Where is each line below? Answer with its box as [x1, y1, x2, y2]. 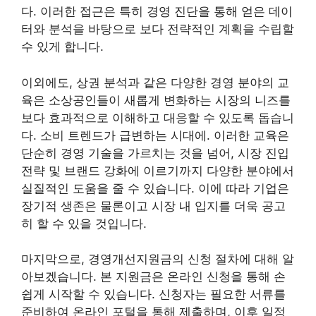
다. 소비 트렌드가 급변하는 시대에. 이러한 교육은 [21, 128, 289, 142]
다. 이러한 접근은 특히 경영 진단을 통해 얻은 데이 [21, 4, 293, 18]
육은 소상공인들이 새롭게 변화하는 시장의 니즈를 [21, 92, 291, 107]
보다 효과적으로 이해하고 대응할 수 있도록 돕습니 [21, 110, 294, 125]
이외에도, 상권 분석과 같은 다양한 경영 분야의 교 [21, 75, 289, 90]
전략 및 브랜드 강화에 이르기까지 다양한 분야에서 [21, 163, 294, 178]
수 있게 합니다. [21, 39, 104, 54]
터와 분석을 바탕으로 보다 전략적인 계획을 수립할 [21, 22, 294, 36]
